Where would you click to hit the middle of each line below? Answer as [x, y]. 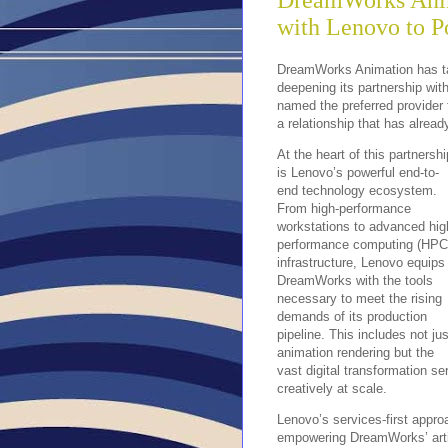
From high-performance [344, 208]
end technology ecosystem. [357, 190]
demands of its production [352, 316]
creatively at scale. [332, 388]
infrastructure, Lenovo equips [361, 262]
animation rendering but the [355, 352]
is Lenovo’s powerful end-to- [358, 172]
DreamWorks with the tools [355, 280]
